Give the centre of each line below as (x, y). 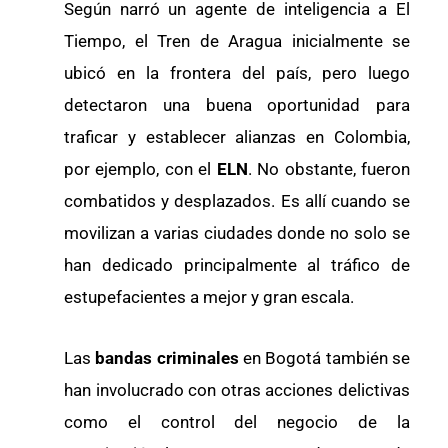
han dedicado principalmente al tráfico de (237, 264)
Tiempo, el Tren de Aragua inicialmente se (237, 40)
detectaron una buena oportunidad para (237, 104)
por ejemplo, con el (140, 168)
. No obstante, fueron (329, 168)
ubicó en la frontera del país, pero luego (237, 72)
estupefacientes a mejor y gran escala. (209, 296)
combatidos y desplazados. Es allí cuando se (237, 200)
